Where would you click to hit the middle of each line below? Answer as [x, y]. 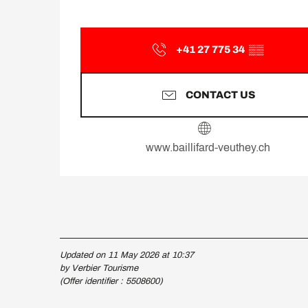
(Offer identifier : [93, 281]
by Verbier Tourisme [99, 268]
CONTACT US [220, 95]
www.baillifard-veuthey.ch [208, 147]
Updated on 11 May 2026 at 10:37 [127, 255]
